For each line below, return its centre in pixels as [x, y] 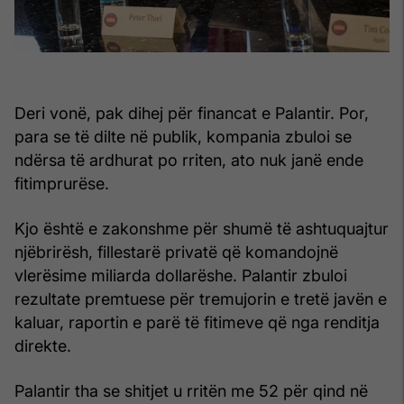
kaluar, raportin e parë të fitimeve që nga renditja [197, 322]
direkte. [43, 345]
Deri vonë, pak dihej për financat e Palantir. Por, [192, 113]
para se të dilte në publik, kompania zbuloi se [183, 136]
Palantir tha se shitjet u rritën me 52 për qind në [191, 390]
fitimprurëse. [62, 183]
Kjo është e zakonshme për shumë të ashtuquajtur [202, 228]
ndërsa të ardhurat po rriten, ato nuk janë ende [189, 160]
